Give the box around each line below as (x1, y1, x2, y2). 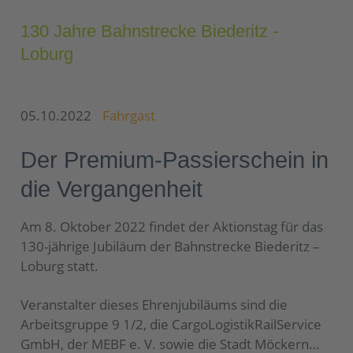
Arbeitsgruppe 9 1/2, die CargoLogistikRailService (20, 315, 321, 334)
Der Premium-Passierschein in (20, 147, 329, 173)
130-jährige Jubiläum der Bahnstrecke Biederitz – (20, 237, 320, 256)
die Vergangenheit (20, 176, 203, 202)
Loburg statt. (20, 257, 98, 276)
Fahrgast (102, 106, 156, 124)
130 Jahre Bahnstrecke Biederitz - (20, 20, 278, 41)
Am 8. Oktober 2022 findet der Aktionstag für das (20, 217, 323, 236)
